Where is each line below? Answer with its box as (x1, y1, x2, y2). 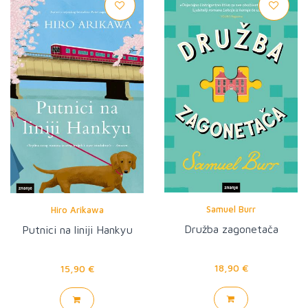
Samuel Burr (206, 203, 256, 214)
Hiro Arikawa (50, 203, 104, 215)
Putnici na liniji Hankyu (21, 223, 133, 236)
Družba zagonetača (184, 222, 278, 235)
